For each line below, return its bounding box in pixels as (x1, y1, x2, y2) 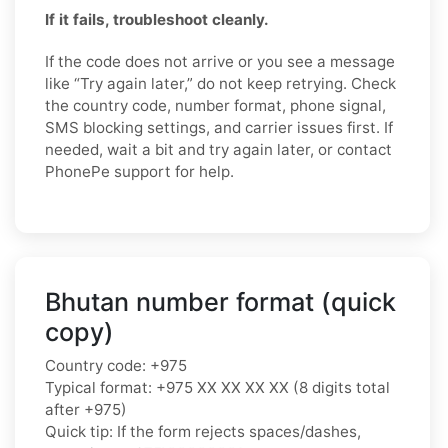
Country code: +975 (45, 355, 187, 375)
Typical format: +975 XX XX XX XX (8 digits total (45, 377, 390, 397)
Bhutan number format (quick (45, 286, 396, 317)
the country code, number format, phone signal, (45, 95, 386, 115)
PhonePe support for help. (45, 161, 234, 181)
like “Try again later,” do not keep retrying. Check (45, 73, 396, 93)
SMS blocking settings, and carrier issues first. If (45, 117, 393, 137)
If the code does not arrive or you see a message (45, 51, 395, 71)
